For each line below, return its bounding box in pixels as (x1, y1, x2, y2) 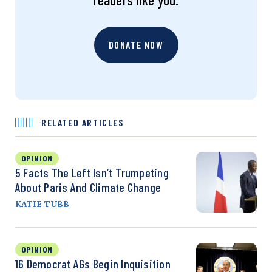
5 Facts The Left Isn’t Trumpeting (15, 165, 169, 180)
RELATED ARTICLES (41, 117, 124, 128)
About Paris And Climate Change (15, 180, 161, 194)
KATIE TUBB (15, 199, 69, 209)
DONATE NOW (108, 39, 164, 50)
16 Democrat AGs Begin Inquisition (15, 256, 171, 271)
